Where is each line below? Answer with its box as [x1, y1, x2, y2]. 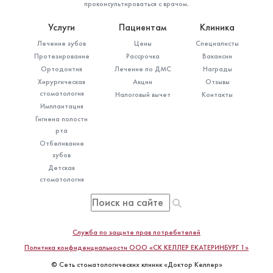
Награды [202, 64, 232, 73]
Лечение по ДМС [114, 64, 171, 73]
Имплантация [40, 101, 83, 110]
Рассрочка [126, 51, 160, 60]
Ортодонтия [41, 64, 83, 73]
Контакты [202, 90, 233, 99]
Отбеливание [39, 138, 84, 147]
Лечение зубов [37, 38, 87, 48]
